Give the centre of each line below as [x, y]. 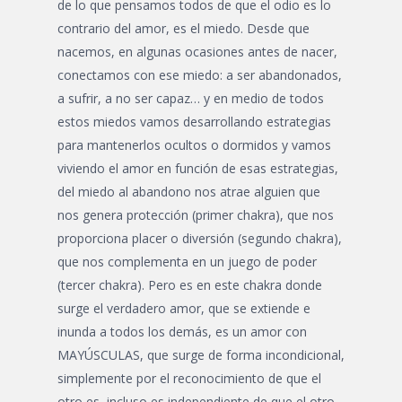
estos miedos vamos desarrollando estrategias [194, 122]
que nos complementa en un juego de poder [187, 262]
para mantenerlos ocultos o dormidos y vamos [194, 145]
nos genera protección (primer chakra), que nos [196, 215]
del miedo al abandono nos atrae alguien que [189, 192]
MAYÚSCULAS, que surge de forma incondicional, [201, 355]
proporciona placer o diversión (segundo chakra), [200, 238]
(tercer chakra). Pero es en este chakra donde [190, 285]
